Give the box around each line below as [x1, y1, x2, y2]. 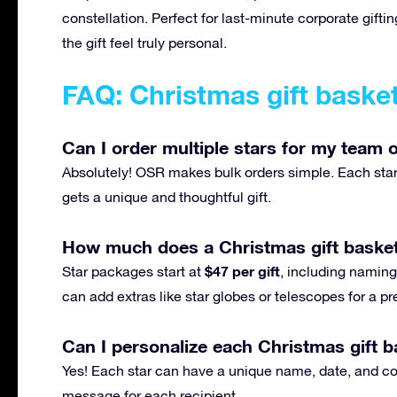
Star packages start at [62, 262, 205, 279]
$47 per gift [205, 261, 280, 279]
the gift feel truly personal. [62, 34, 227, 51]
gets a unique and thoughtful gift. [62, 188, 271, 205]
